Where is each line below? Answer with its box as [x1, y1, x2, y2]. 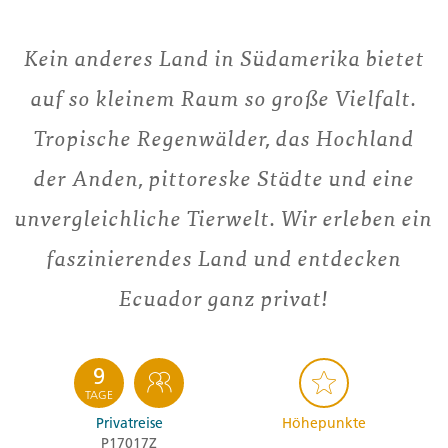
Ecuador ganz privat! [119, 282, 329, 314]
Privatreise [95, 414, 163, 433]
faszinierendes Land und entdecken [46, 242, 402, 274]
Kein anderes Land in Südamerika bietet [23, 42, 425, 74]
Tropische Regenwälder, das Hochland [33, 122, 415, 154]
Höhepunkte [282, 414, 366, 433]
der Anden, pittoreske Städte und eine [33, 162, 415, 194]
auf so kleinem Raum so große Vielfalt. [31, 82, 417, 114]
